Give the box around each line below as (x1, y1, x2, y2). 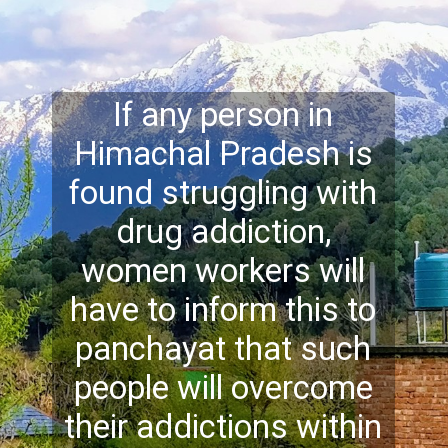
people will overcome (73, 369, 373, 408)
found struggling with (69, 174, 378, 213)
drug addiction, (115, 213, 331, 252)
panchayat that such (75, 330, 372, 369)
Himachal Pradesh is (73, 135, 373, 174)
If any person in (113, 96, 334, 135)
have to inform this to (70, 291, 377, 330)
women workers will (81, 252, 366, 291)
